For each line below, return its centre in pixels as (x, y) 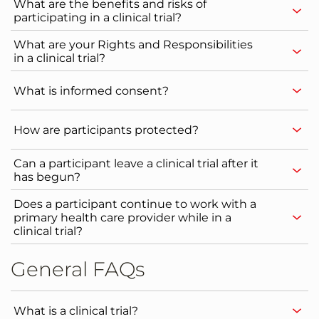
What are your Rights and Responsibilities (133, 45)
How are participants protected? (106, 130)
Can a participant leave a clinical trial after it (136, 163)
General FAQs (78, 269)
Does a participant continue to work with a (135, 204)
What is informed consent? (91, 90)
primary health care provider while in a (122, 218)
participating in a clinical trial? (98, 17)
